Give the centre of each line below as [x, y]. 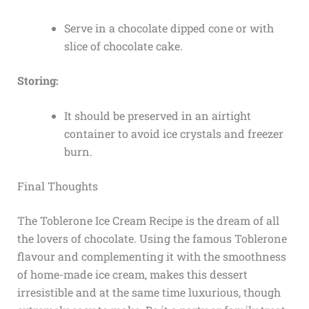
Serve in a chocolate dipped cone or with [169, 28]
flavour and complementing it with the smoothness [151, 257]
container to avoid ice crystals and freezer [173, 134]
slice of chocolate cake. [123, 46]
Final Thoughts [57, 186]
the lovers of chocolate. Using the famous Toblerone [152, 239]
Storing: [38, 80]
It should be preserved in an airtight [157, 116]
